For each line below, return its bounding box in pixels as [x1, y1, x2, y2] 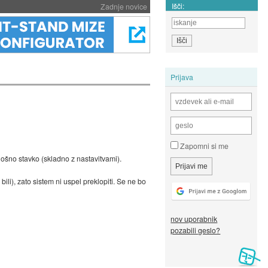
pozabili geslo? [170, 225, 221, 236]
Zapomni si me [178, 141, 229, 151]
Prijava [170, 71, 194, 82]
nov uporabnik [170, 214, 218, 224]
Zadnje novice [100, 1, 147, 11]
